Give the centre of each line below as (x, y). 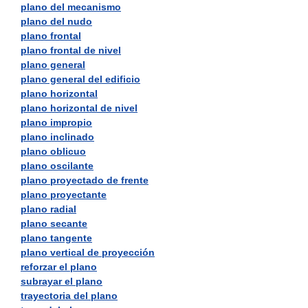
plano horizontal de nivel (79, 108)
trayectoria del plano (69, 296)
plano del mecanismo (71, 7)
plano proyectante (64, 195)
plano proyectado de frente (85, 180)
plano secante (54, 223)
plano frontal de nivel (71, 50)
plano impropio (56, 122)
